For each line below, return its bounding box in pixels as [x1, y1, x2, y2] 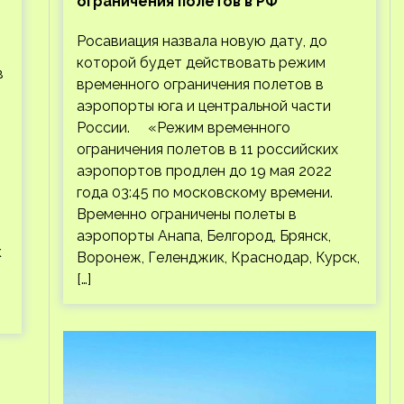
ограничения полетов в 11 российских [76, 141, 338, 158]
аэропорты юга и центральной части [76, 97, 331, 115]
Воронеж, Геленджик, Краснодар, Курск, [76, 249, 360, 266]
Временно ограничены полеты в [76, 206, 297, 223]
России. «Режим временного [76, 119, 290, 136]
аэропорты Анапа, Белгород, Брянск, [76, 227, 331, 244]
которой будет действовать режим [76, 54, 326, 71]
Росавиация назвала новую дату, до [76, 32, 327, 50]
